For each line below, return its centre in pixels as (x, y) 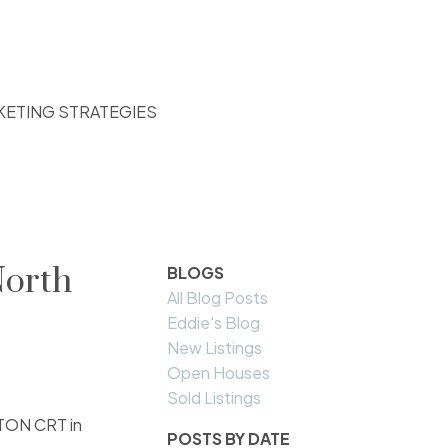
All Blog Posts (218, 298)
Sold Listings (214, 398)
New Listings (215, 348)
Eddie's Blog (214, 323)
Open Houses (219, 373)
